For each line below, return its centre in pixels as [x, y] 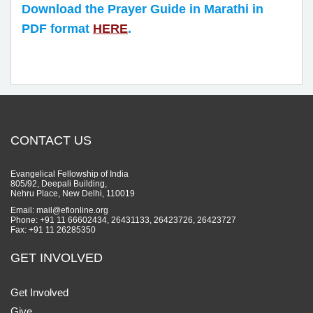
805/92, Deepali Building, [59, 183]
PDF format [57, 28]
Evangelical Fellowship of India [70, 174]
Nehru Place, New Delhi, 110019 [73, 193]
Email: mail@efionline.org [59, 210]
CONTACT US [51, 140]
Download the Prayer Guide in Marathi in [143, 9]
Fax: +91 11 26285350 [53, 230]
